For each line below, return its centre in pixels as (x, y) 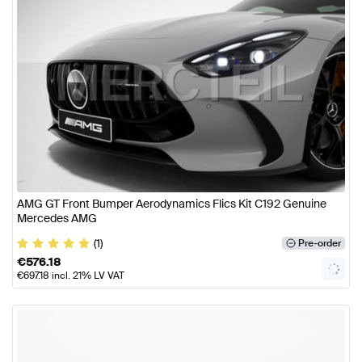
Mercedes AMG (57, 218)
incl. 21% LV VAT (87, 276)
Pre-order (319, 243)
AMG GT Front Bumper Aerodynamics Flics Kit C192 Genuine (172, 204)
